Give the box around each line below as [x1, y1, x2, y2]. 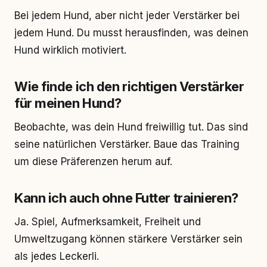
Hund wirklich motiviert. [14, 44, 126, 56]
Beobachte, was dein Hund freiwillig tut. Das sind [14, 121, 248, 133]
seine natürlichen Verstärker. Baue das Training [14, 138, 240, 150]
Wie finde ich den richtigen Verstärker [14, 79, 244, 94]
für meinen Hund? [14, 95, 122, 111]
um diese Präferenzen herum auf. [14, 156, 172, 167]
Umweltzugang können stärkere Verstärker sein [14, 233, 243, 245]
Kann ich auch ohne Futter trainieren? [14, 190, 238, 206]
